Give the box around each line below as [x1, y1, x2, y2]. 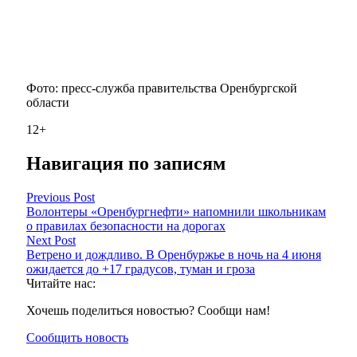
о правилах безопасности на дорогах [26, 218, 226, 233]
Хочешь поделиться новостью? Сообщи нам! [26, 303, 270, 317]
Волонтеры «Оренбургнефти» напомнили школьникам [26, 204, 326, 218]
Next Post [26, 233, 76, 247]
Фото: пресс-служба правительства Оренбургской [26, 81, 297, 96]
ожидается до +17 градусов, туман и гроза [26, 261, 255, 276]
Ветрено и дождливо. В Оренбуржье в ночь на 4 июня [26, 247, 321, 261]
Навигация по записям [26, 153, 226, 175]
